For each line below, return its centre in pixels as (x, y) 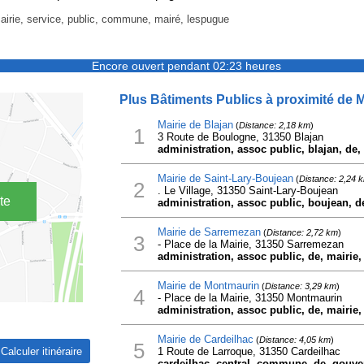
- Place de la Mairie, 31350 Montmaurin (249, 298)
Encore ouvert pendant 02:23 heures (186, 66)
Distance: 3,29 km (300, 286)
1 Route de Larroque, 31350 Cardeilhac (249, 351)
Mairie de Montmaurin (208, 286)
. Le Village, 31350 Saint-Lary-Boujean (247, 191)
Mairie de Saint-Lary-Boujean (225, 178)
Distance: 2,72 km (302, 232)
